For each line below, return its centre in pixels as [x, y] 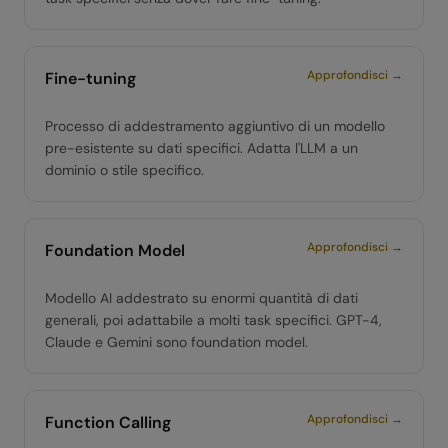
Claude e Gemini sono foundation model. [176, 342]
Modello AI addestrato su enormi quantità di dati [201, 298]
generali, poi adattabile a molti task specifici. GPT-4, [213, 320]
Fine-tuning [90, 78]
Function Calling [108, 422]
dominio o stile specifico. [124, 170]
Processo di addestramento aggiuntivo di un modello [215, 126]
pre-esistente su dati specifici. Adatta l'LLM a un [201, 148]
